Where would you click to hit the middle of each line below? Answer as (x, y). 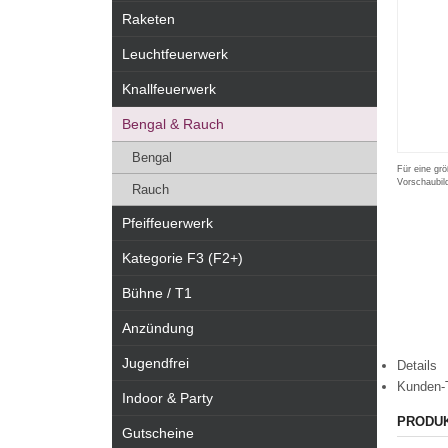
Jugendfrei (155, 363)
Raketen (148, 19)
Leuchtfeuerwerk (175, 54)
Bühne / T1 (157, 293)
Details (417, 365)
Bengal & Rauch (173, 124)
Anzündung (158, 328)
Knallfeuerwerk (169, 89)
